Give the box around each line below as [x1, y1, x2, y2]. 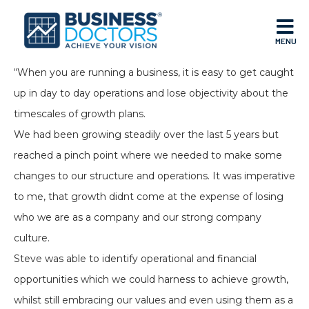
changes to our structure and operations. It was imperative [14, 170, 295, 183]
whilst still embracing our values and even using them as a [14, 294, 293, 307]
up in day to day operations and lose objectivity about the [14, 87, 288, 100]
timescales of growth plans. [14, 108, 146, 121]
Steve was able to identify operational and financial [14, 252, 257, 266]
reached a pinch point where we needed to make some [14, 149, 282, 162]
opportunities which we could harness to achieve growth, [14, 273, 288, 286]
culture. [14, 232, 50, 245]
